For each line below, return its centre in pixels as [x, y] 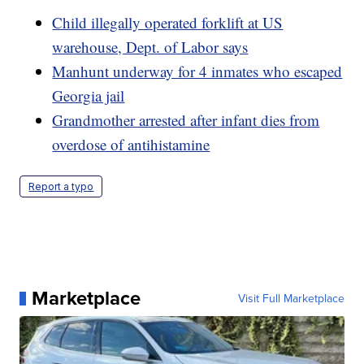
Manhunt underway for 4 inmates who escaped [197, 71]
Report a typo [61, 187]
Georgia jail [89, 96]
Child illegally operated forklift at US [168, 23]
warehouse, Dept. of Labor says [150, 47]
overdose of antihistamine [131, 145]
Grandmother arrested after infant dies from [186, 120]
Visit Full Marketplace [291, 299]
